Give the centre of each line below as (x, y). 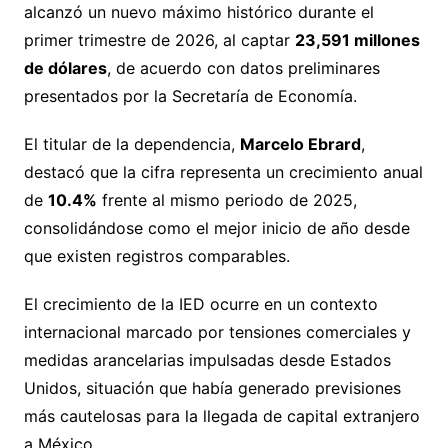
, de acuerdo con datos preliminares (243, 68)
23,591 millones (357, 40)
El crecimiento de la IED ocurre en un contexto (200, 304)
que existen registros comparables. (156, 256)
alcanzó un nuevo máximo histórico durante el (198, 12)
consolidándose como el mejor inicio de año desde (216, 228)
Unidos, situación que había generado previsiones (212, 388)
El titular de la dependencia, (131, 144)
